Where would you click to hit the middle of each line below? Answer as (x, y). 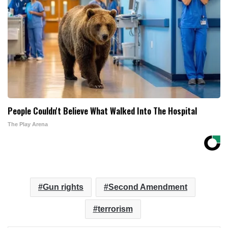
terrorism (115, 209)
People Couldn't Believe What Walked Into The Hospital (102, 110)
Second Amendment (148, 187)
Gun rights (63, 187)
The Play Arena (28, 124)
